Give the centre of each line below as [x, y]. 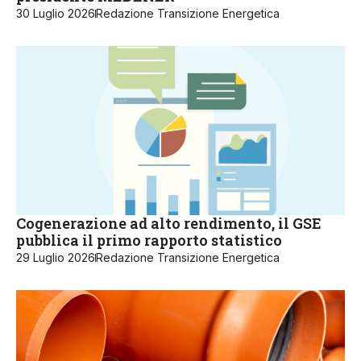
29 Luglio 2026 [56, 258]
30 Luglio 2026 [56, 14]
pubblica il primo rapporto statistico [149, 241]
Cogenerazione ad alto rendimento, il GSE [169, 224]
